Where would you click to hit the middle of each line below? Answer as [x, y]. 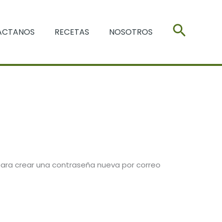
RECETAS [72, 32]
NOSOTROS [131, 32]
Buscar [196, 31]
